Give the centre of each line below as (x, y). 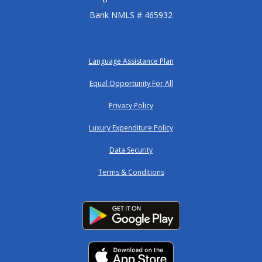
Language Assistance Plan (131, 61)
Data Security (131, 150)
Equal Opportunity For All (131, 84)
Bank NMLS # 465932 (131, 15)
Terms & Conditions (131, 173)
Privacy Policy (131, 106)
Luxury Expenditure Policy (131, 128)
